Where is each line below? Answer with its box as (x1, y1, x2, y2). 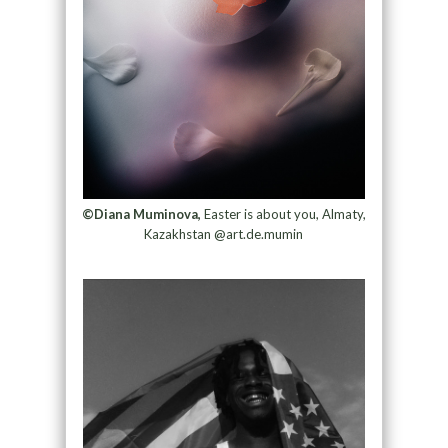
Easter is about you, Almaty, (200, 206, 366, 223)
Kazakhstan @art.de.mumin (144, 226, 304, 243)
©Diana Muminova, (81, 206, 201, 223)
